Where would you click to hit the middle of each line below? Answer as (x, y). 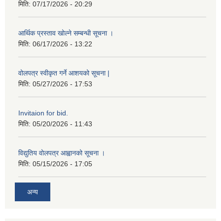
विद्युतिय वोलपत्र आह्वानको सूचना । (62, 153)
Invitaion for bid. (43, 113)
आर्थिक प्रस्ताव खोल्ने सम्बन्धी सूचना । (66, 33)
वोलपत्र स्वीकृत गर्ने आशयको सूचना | (64, 73)
